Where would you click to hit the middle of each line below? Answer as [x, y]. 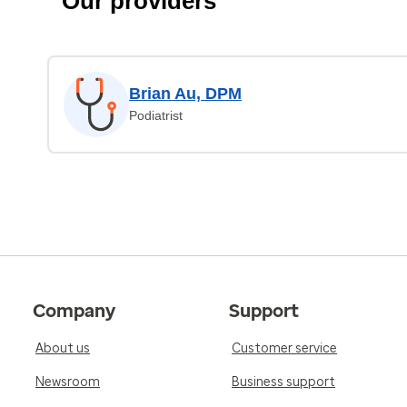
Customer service [284, 348]
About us [63, 348]
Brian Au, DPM [185, 94]
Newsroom [68, 382]
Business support [283, 382]
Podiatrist [156, 115]
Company [74, 311]
